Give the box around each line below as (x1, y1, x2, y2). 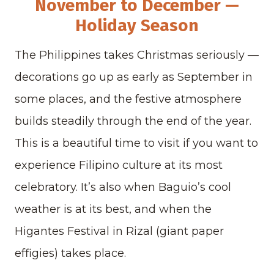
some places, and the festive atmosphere (15, 92, 242, 106)
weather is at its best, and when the (15, 202, 212, 217)
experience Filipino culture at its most (15, 158, 223, 172)
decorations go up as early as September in (15, 70, 253, 84)
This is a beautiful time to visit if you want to (15, 136, 258, 150)
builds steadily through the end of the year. (15, 114, 251, 128)
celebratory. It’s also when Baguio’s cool (15, 180, 231, 194)
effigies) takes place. (15, 246, 126, 261)
